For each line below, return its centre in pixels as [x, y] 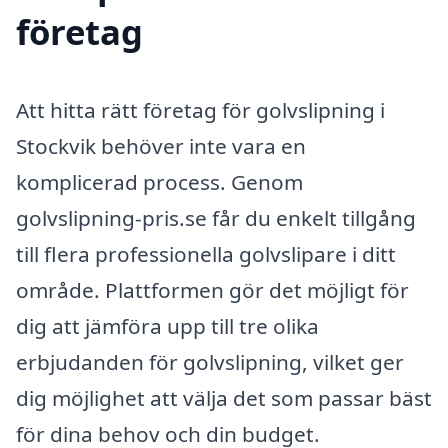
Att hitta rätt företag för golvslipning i [200, 110]
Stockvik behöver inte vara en [161, 146]
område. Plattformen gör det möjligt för [212, 290]
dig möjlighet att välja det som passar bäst [224, 398]
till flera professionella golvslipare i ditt [206, 254]
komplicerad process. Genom [159, 182]
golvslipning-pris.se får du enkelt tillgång [216, 218]
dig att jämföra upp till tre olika [167, 326]
